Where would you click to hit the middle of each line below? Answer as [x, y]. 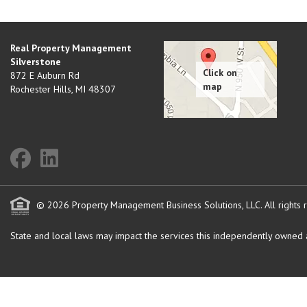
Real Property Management [71, 48]
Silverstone [36, 62]
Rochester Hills [41, 89]
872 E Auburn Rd [45, 75]
